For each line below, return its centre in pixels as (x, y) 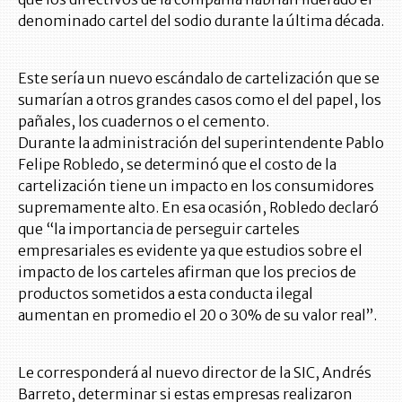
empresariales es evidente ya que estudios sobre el (190, 250)
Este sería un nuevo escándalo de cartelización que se (199, 78)
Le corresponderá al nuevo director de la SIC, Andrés (195, 372)
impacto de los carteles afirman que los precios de (187, 272)
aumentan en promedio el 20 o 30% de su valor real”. (197, 315)
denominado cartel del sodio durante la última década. (201, 21)
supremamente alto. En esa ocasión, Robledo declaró (198, 207)
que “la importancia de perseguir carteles (159, 229)
